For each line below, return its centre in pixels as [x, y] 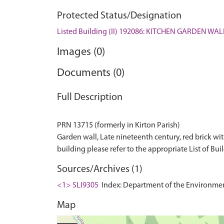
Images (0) [81, 52]
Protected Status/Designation [119, 16]
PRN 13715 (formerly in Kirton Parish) [118, 125]
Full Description [90, 97]
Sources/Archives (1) [100, 169]
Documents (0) [91, 73]
